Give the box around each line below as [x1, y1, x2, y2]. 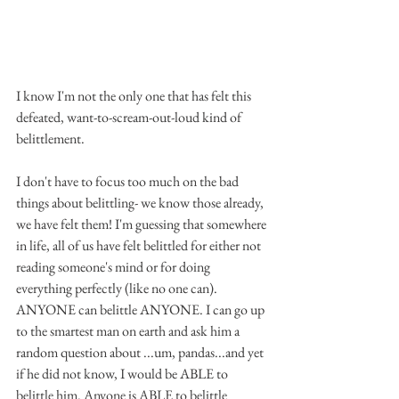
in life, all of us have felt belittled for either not [16, 236, 264, 256]
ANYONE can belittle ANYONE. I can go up [16, 300, 267, 320]
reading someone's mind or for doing [16, 257, 213, 277]
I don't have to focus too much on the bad [16, 172, 241, 191]
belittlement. [16, 129, 87, 149]
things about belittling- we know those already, [16, 193, 266, 213]
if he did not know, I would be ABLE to [16, 364, 231, 384]
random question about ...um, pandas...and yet [16, 343, 266, 362]
